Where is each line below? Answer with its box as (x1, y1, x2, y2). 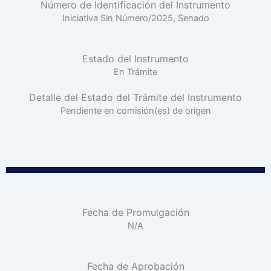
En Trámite (114, 67, 157, 78)
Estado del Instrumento (82, 53, 189, 65)
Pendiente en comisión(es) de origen (60, 105, 211, 117)
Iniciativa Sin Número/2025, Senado (62, 12, 209, 24)
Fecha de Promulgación (82, 206, 189, 218)
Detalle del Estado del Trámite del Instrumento (29, 91, 242, 104)
